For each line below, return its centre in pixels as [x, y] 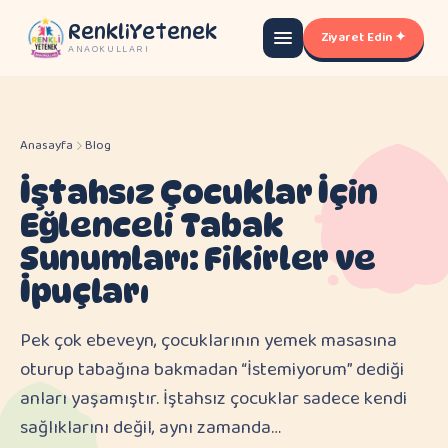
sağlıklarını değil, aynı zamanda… [150, 428]
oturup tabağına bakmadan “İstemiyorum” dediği [212, 370]
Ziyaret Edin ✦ [363, 37]
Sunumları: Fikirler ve [198, 258]
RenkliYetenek [142, 32]
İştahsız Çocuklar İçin [199, 192]
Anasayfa [46, 145]
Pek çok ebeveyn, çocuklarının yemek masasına [208, 341]
